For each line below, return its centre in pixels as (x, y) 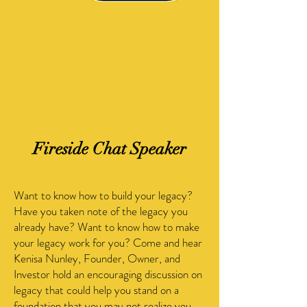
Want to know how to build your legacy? (103, 195)
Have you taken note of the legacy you (101, 211)
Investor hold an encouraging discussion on (108, 274)
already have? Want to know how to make (107, 227)
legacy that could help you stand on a (96, 290)
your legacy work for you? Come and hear (108, 243)
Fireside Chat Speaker (110, 149)
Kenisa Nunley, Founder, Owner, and (97, 258)
